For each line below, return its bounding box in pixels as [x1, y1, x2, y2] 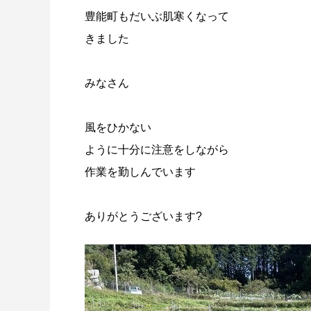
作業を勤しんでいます [85, 166, 196, 178]
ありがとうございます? [85, 210, 202, 222]
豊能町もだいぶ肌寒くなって [85, 10, 229, 22]
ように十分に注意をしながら [85, 144, 229, 155]
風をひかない [85, 121, 151, 133]
